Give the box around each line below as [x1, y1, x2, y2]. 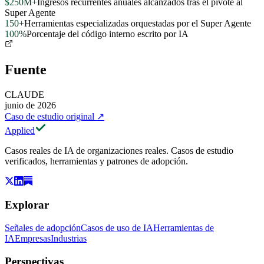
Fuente [5, 61, 47, 77]
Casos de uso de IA [81, 223, 153, 233]
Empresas [15, 233, 51, 244]
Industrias [51, 233, 87, 244]
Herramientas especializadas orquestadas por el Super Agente [24, 18, 251, 28]
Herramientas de [153, 223, 214, 233]
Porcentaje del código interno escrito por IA [27, 28, 189, 39]
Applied [5, 125, 35, 136]
